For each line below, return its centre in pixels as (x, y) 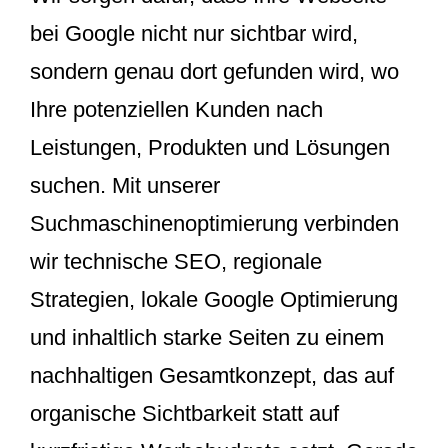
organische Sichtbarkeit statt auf (184, 413)
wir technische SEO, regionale (176, 261)
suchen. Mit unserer (125, 185)
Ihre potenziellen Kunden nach (176, 109)
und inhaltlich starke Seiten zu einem (207, 337)
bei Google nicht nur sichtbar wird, (194, 33)
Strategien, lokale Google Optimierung (214, 299)
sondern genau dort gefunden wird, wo (214, 71)
